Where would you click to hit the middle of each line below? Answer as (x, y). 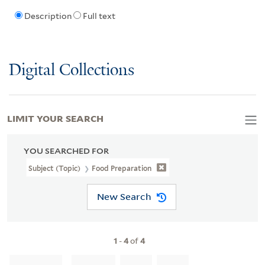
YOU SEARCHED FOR (66, 151)
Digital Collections (72, 70)
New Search (124, 197)
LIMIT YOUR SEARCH (55, 117)
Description (48, 16)
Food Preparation (122, 168)
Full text (99, 16)
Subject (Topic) (56, 168)
